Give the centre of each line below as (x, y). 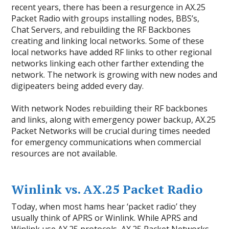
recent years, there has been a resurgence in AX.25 (109, 7)
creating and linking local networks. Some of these (108, 41)
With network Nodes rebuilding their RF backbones (110, 109)
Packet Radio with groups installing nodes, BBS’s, (106, 19)
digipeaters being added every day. (78, 86)
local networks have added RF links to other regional (112, 52)
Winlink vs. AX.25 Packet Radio (107, 189)
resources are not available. (64, 154)
